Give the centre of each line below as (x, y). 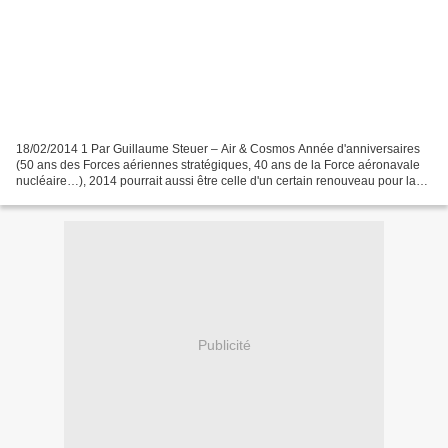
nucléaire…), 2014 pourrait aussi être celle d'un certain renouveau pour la (216, 180)
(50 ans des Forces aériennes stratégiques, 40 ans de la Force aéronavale (218, 164)
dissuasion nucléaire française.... (105, 196)
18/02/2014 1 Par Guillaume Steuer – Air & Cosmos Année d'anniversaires (218, 148)
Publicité (224, 345)
